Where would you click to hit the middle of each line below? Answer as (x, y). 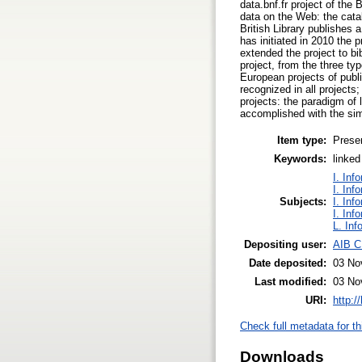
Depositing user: (285, 244)
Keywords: (300, 158)
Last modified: (290, 281)
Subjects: (303, 201)
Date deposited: (288, 263)
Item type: (302, 140)
